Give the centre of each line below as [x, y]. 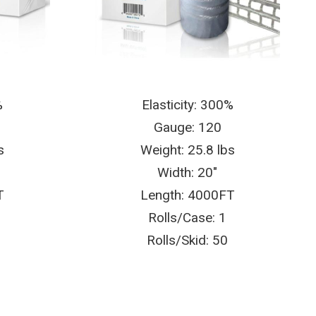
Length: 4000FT [187, 195]
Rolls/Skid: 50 [188, 241]
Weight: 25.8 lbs [187, 150]
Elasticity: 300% [187, 105]
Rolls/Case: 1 [188, 218]
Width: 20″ [188, 173]
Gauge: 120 [187, 128]
